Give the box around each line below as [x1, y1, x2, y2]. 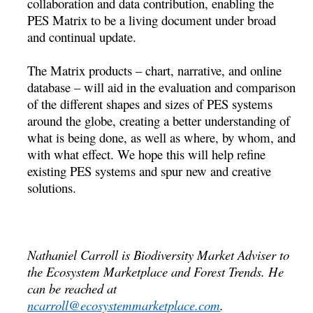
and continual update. [27, 27, 137, 45]
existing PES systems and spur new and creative [27, 161, 272, 180]
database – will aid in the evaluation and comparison [27, 78, 296, 96]
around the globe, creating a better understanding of [27, 111, 291, 129]
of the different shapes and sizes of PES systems [27, 94, 273, 112]
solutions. [27, 178, 77, 196]
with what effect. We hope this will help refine [27, 145, 266, 163]
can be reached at [27, 279, 117, 297]
